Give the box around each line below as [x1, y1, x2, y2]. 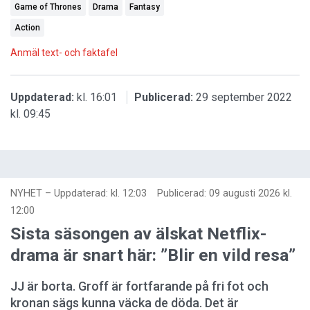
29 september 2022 [196, 90, 292, 104]
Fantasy [129, 1, 160, 12]
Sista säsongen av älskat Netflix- [10, 223, 267, 244]
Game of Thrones [15, 1, 82, 12]
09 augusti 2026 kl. [209, 187, 292, 199]
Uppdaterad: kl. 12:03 [54, 187, 147, 199]
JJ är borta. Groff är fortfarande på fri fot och [10, 278, 268, 293]
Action [15, 22, 40, 33]
